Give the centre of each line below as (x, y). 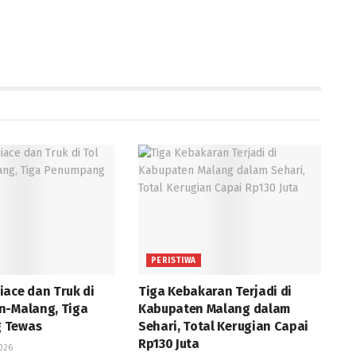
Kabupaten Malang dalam (214, 309)
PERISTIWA (173, 261)
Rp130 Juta (168, 344)
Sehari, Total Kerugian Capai (223, 327)
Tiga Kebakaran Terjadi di (215, 292)
